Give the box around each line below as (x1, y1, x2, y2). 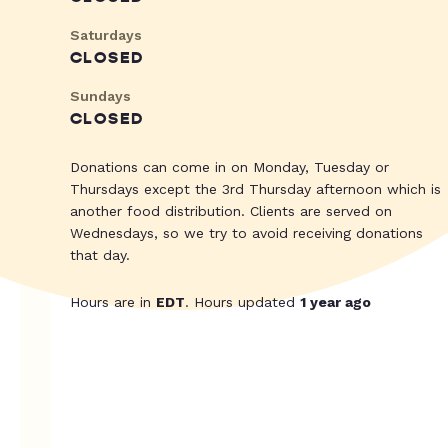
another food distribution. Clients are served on (70, 203, 392, 220)
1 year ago (300, 294, 371, 311)
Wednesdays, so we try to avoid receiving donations (70, 225, 423, 242)
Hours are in (70, 294, 156, 311)
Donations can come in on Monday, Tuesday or (70, 159, 389, 176)
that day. (70, 247, 130, 264)
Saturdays (70, 27, 142, 44)
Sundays (70, 88, 131, 105)
